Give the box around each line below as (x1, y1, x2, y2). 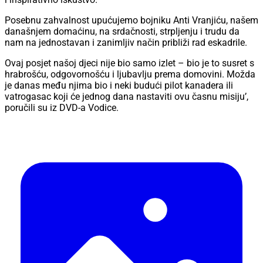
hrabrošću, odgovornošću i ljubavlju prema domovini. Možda (5, 69, 255, 80)
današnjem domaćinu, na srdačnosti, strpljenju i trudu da (5, 26, 240, 38)
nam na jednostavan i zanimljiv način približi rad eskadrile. (5, 37, 247, 49)
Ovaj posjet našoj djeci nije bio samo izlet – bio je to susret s (5, 58, 254, 69)
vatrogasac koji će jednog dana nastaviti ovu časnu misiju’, (5, 91, 248, 103)
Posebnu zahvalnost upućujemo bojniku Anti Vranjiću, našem (5, 15, 258, 26)
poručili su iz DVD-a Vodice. (5, 102, 119, 114)
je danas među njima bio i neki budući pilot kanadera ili (5, 80, 233, 92)
